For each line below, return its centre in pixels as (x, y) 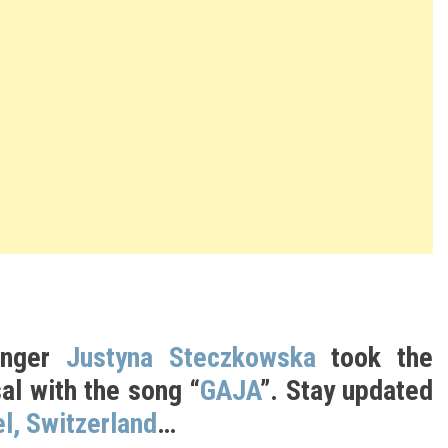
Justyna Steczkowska (190, 357)
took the (374, 357)
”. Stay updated (346, 390)
